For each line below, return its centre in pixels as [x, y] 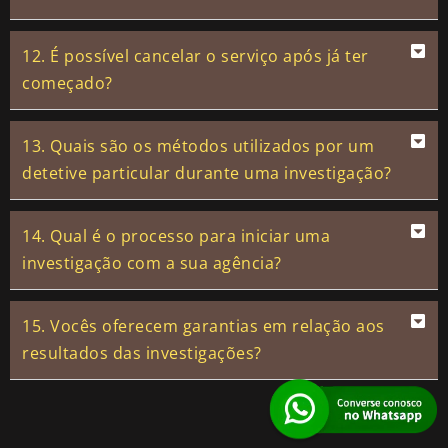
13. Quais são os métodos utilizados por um [198, 146]
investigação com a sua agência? [152, 263]
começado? [67, 83]
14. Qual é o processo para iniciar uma [176, 236]
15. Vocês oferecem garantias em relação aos [203, 326]
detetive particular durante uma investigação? [207, 173]
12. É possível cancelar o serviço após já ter [195, 56]
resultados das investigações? [142, 353]
